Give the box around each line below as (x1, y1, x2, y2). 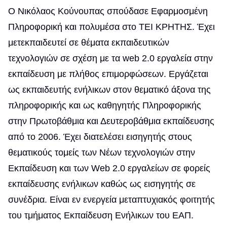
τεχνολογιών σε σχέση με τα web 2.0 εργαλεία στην (8, 53, 213, 63)
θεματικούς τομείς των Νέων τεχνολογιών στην (8, 147, 195, 158)
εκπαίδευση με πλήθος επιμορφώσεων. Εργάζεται (8, 69, 208, 79)
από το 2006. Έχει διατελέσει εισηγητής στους (8, 132, 192, 142)
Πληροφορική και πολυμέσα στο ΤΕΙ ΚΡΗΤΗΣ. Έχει (8, 22, 215, 32)
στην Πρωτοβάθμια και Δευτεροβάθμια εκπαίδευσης (8, 116, 214, 126)
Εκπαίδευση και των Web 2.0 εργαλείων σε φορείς (8, 163, 210, 173)
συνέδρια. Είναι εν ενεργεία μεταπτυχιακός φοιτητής (8, 195, 215, 205)
